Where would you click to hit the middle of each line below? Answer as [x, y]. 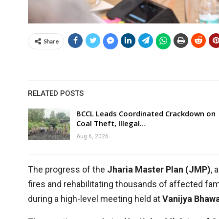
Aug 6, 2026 [92, 137]
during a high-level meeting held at [95, 199]
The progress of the [67, 170]
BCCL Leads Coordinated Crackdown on [146, 114]
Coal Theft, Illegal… [111, 123]
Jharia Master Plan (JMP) [159, 170]
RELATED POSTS [56, 94]
